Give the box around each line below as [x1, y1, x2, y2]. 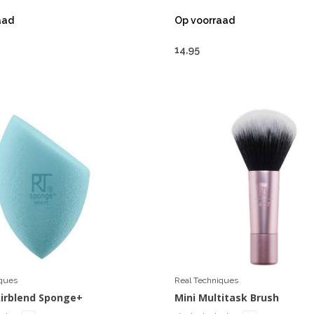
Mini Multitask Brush [174, 290, 279, 304]
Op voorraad [174, 14, 235, 26]
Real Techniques [174, 275, 238, 285]
